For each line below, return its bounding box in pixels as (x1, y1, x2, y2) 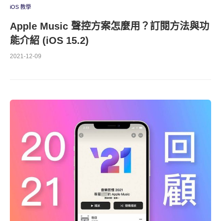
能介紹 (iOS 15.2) (10, 35, 89, 46)
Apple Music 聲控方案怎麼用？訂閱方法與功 (10, 21, 209, 32)
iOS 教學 (10, 4, 31, 10)
